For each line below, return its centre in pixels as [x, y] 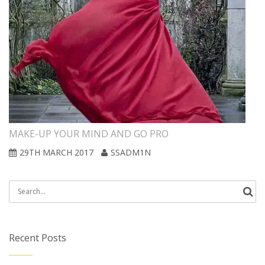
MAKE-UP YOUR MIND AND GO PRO [89, 134]
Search [22, 189]
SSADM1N [131, 152]
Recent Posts [38, 238]
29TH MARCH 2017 [56, 152]
